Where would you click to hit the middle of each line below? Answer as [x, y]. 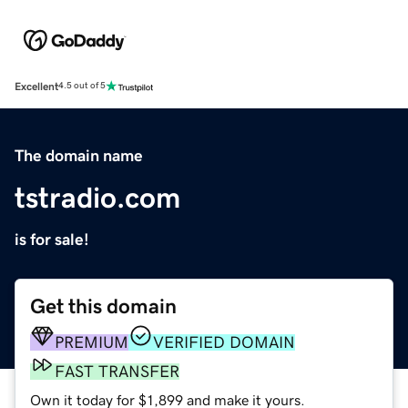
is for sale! [52, 239]
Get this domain [103, 306]
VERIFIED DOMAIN [224, 342]
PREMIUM [92, 342]
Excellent [36, 86]
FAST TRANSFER [117, 371]
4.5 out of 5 [82, 86]
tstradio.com [97, 197]
